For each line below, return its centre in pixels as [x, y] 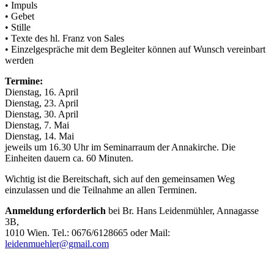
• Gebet [20, 17]
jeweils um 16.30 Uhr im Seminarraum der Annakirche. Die [120, 147]
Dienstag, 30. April [42, 114]
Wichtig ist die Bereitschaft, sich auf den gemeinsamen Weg [120, 179]
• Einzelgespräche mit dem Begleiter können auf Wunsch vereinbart [135, 50]
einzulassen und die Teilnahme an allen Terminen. [101, 190]
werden [19, 61]
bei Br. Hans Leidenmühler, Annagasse [182, 211]
